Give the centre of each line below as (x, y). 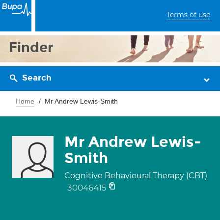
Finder (31, 47)
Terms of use (188, 15)
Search (37, 78)
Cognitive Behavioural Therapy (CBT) (136, 176)
